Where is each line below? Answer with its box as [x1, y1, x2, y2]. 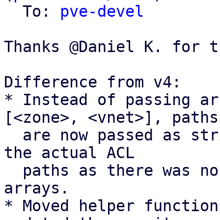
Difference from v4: [4, 73, 181, 91]
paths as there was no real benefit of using [4, 162, 23, 179]
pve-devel [60, 2, 144, 20]
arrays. [4, 179, 69, 197]
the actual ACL [4, 144, 135, 162]
